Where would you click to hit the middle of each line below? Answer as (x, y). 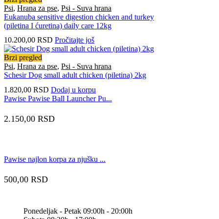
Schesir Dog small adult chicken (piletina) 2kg (75, 75)
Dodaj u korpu (73, 89)
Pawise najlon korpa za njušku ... (55, 159)
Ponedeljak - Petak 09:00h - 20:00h (78, 211)
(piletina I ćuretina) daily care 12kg (58, 26)
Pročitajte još (75, 40)
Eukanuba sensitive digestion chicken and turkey (79, 17)
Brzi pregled (23, 58)
